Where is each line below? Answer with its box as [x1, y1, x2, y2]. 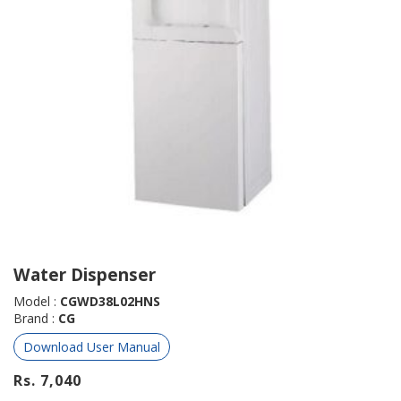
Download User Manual [23, 337, 160, 355]
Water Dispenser [13, 262, 156, 286]
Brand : [13, 309, 58, 327]
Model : [13, 292, 60, 310]
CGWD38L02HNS [60, 292, 160, 310]
